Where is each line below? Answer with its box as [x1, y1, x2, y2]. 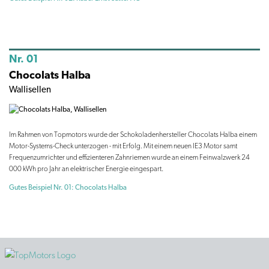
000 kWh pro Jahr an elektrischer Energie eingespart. [9, 165, 163, 174]
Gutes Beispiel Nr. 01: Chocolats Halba [9, 183, 127, 192]
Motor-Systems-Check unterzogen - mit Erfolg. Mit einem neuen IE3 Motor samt [9, 142, 237, 151]
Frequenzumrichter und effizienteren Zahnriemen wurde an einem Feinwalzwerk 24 [9, 153, 250, 162]
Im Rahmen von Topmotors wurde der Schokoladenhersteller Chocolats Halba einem [9, 130, 257, 139]
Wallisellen [9, 84, 51, 95]
